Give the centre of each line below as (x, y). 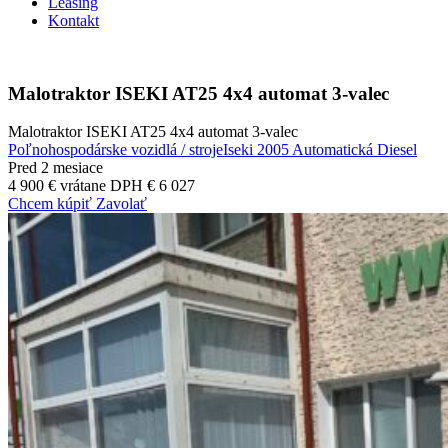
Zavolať (121, 204)
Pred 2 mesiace (55, 168)
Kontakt (73, 20)
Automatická (331, 150)
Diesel (395, 150)
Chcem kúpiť (52, 204)
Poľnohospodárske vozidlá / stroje (115, 150)
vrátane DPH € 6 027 (127, 186)
